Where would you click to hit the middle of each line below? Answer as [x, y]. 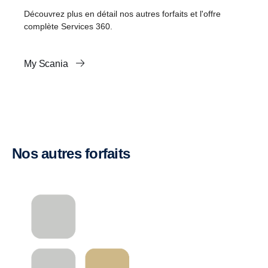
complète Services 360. [68, 26]
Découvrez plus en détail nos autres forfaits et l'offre [122, 13]
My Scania [47, 63]
